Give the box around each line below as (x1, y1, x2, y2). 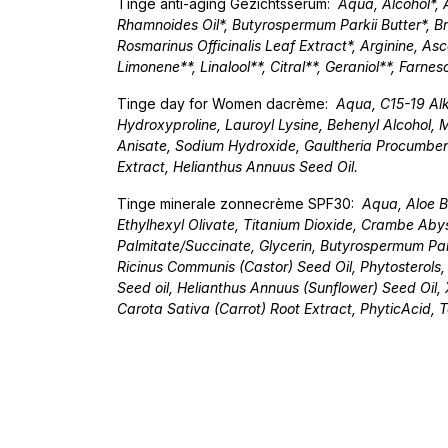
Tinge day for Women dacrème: (117, 95, 336, 112)
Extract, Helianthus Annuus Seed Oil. (117, 158, 358, 175)
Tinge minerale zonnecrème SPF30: (117, 195, 362, 212)
